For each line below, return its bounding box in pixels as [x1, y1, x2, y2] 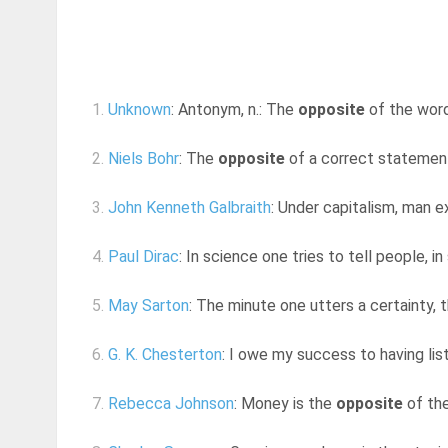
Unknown [108, 100, 171, 120]
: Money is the [234, 394, 336, 414]
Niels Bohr [108, 149, 179, 169]
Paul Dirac [108, 247, 179, 267]
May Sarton [108, 296, 189, 316]
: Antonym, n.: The [171, 100, 298, 120]
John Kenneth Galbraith [108, 198, 271, 218]
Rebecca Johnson [108, 394, 234, 414]
